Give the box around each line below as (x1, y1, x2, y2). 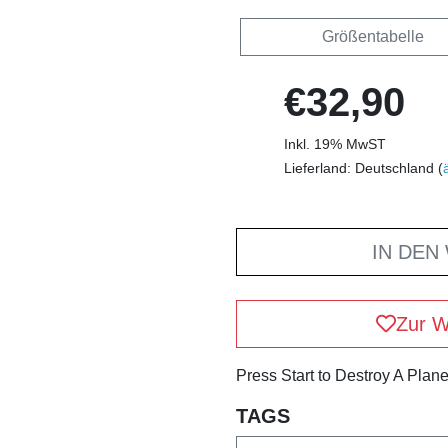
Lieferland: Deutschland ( (284, 159, 443, 176)
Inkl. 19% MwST (284, 135, 386, 152)
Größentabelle (321, 27, 424, 45)
